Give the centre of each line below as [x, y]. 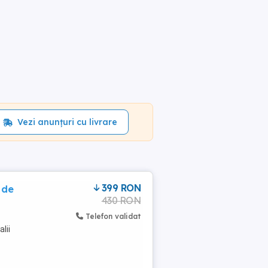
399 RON [121, 188]
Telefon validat [113, 216]
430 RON [121, 200]
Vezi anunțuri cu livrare [67, 122]
